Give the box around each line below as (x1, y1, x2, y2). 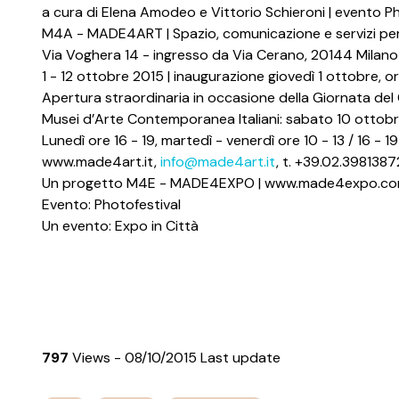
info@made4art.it (160, 152, 276, 171)
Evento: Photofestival (42, 195, 181, 214)
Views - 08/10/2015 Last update (69, 348, 281, 367)
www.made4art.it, (42, 152, 160, 171)
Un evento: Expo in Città (42, 216, 199, 235)
